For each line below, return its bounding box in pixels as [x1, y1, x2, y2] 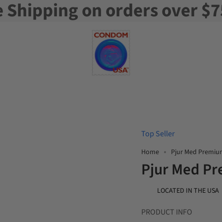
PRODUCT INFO [141, 207, 192, 218]
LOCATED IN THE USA [157, 186, 219, 196]
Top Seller [141, 128, 175, 139]
